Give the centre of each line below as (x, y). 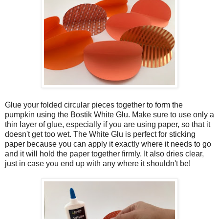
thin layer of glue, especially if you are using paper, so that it (108, 124)
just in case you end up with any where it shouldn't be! (98, 163)
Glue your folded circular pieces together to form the (94, 105)
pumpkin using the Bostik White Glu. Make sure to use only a (109, 114)
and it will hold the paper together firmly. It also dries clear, (104, 153)
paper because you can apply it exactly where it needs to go (108, 144)
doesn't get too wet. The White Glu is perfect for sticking (100, 134)
